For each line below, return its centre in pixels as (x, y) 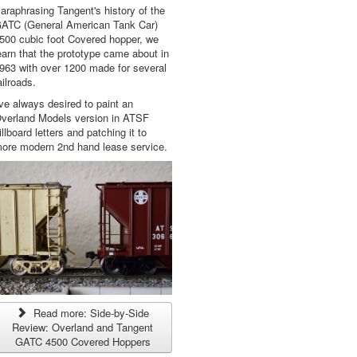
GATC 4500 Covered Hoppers (82, 341)
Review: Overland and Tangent (83, 327)
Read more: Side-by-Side (90, 312)
